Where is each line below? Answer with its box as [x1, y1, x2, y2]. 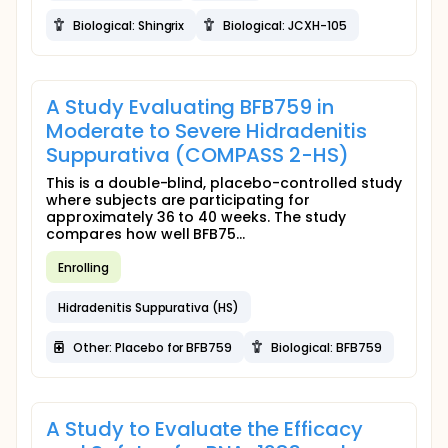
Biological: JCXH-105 [223, 16, 347, 34]
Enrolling [58, 258, 109, 276]
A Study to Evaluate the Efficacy [46, 415, 364, 443]
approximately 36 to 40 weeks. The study [46, 207, 346, 227]
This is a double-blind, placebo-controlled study [46, 173, 402, 193]
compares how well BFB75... [46, 224, 246, 244]
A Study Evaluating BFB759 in [46, 93, 335, 121]
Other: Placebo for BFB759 [73, 338, 233, 356]
